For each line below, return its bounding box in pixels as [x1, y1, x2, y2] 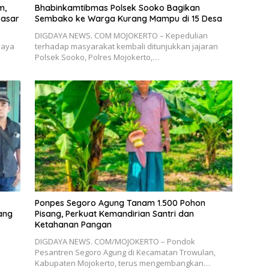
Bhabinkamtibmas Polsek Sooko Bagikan [34, 2, 200, 13]
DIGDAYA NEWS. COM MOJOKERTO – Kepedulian [34, 29, 208, 41]
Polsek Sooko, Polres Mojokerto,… [34, 51, 159, 62]
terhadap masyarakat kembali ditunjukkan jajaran [34, 40, 218, 52]
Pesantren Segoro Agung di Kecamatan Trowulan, [34, 247, 216, 258]
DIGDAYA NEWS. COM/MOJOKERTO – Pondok [34, 236, 195, 247]
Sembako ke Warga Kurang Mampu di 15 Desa [34, 13, 222, 24]
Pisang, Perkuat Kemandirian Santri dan [34, 208, 194, 220]
